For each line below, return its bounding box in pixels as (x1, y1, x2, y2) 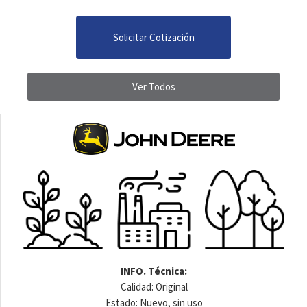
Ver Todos (132, 80, 175, 94)
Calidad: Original (120, 280, 188, 294)
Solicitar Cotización (112, 31, 195, 45)
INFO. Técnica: (121, 265, 187, 278)
